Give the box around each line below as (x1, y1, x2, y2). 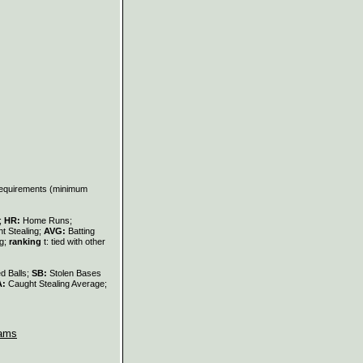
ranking (9, 236, 41, 246)
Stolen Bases (49, 267, 101, 278)
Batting (68, 225, 95, 236)
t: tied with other (41, 236, 105, 246)
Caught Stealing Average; (8, 278, 107, 288)
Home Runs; (23, 215, 72, 225)
